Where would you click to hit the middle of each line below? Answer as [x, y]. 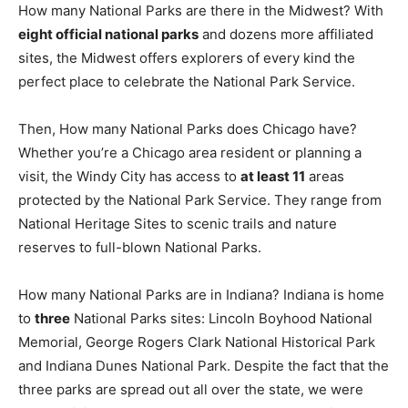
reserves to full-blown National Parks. [140, 247]
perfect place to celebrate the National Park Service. [187, 82]
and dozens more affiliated [286, 34]
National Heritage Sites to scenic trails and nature [178, 224]
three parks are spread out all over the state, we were [191, 389]
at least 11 [273, 176]
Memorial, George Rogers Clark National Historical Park [197, 342]
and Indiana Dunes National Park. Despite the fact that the [204, 366]
